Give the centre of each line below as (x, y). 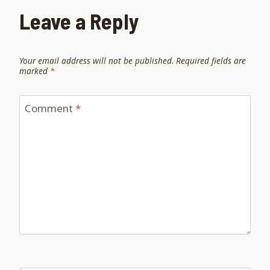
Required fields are (211, 60)
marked (35, 71)
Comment (50, 108)
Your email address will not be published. (96, 60)
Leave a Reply (79, 21)
